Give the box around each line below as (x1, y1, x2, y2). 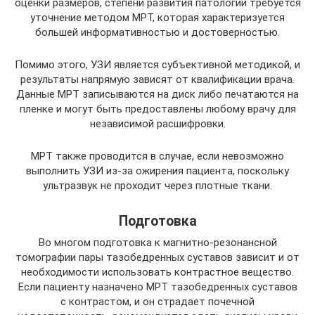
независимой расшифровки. (89, 117, 226, 130)
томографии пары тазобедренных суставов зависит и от (15, 250, 300, 264)
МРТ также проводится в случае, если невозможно (31, 149, 284, 162)
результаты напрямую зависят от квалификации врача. (20, 72, 295, 86)
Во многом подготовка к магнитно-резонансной (38, 236, 277, 249)
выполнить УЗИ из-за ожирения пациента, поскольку (26, 164, 289, 177)
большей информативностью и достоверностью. (35, 25, 280, 39)
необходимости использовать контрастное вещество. (21, 265, 294, 278)
